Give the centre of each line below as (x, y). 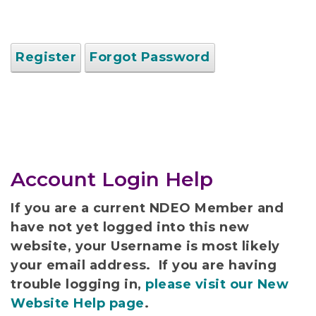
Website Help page (78, 303)
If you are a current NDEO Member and (147, 208)
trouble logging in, (78, 284)
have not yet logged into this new (130, 227)
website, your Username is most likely (145, 246)
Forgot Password (150, 57)
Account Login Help (112, 179)
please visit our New (217, 284)
